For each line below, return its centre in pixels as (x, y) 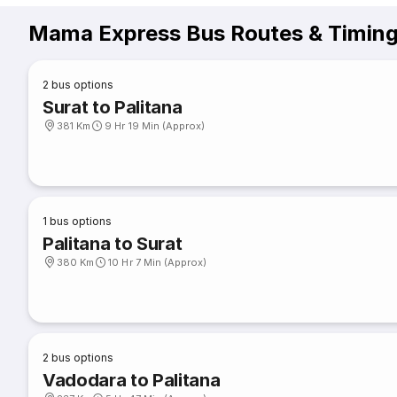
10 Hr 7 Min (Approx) (158, 262)
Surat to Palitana (113, 107)
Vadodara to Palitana (132, 380)
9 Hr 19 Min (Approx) (155, 126)
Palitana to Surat (113, 244)
